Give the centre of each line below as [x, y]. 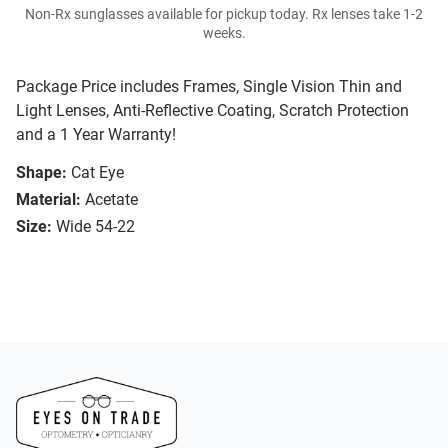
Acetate [111, 200]
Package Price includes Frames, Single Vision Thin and [209, 87]
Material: [48, 200]
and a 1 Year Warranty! [96, 135]
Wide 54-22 [95, 227]
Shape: [41, 173]
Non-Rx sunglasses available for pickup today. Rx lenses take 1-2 [224, 15]
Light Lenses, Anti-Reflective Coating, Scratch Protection [212, 111]
